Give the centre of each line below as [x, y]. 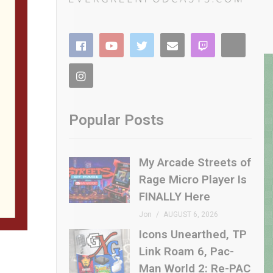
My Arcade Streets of [195, 163]
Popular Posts [116, 120]
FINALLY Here [175, 197]
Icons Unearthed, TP [193, 235]
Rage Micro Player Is [193, 180]
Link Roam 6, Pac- [186, 252]
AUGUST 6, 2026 [191, 215]
